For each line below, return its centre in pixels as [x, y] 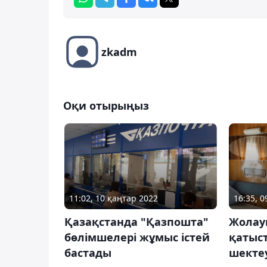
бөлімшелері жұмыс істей [137, 237]
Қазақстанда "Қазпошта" [136, 222]
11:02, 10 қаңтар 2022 [114, 198]
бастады [88, 253]
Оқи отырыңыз [106, 105]
